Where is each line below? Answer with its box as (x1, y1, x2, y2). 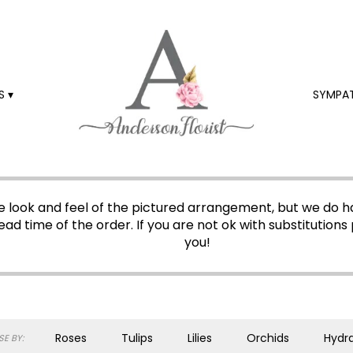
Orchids (247, 330, 289, 346)
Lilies (188, 330, 212, 346)
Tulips (121, 330, 153, 346)
